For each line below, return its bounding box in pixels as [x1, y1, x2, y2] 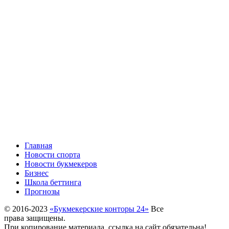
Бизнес [25, 169, 49, 178]
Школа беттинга [25, 178, 81, 187]
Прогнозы [25, 187, 60, 196]
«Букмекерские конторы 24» [50, 204, 149, 214]
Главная [25, 141, 52, 150]
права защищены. [4, 214, 65, 223]
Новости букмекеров [25, 159, 97, 169]
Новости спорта [25, 150, 80, 159]
